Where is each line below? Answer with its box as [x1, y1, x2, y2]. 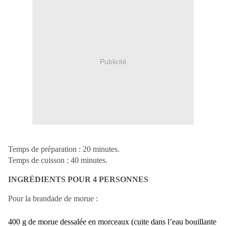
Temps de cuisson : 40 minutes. [8, 156, 107, 165]
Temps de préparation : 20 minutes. [8, 145, 120, 154]
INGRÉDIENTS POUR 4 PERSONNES [8, 175, 148, 184]
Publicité [99, 57, 127, 66]
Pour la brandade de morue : [8, 194, 98, 203]
